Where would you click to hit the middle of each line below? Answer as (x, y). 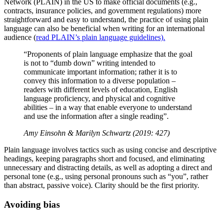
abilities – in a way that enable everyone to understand (108, 108)
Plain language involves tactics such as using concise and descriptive (110, 150)
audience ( (20, 37)
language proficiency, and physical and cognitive (99, 99)
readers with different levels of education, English (101, 90)
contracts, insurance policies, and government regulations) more (103, 11)
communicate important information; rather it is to (100, 72)
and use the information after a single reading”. (96, 116)
